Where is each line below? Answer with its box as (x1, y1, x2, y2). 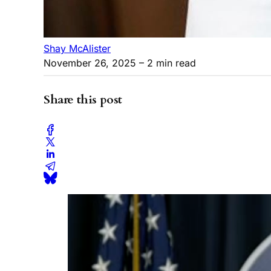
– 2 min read (136, 56, 196, 69)
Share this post (44, 91, 122, 108)
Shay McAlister (44, 42, 111, 54)
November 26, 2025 (44, 56, 136, 69)
